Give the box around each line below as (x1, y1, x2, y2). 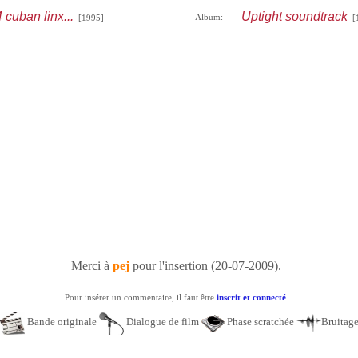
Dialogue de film (124, 316, 201, 328)
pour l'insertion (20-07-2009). (129, 259, 281, 272)
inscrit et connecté (216, 292, 286, 302)
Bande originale (25, 316, 99, 328)
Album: (194, 12, 223, 22)
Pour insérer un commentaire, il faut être (64, 292, 217, 302)
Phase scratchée (225, 316, 296, 328)
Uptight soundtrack (241, 10, 348, 23)
